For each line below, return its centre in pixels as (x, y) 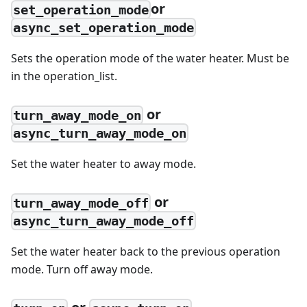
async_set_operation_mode (104, 27)
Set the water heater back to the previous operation (146, 252)
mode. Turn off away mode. (82, 270)
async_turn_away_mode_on (100, 133)
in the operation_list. (64, 76)
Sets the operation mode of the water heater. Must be (150, 58)
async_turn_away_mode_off (104, 221)
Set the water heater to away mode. (103, 164)
